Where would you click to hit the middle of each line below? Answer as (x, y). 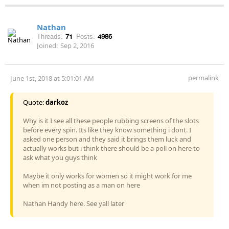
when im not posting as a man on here (82, 185)
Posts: (86, 36)
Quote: (34, 102)
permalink (203, 77)
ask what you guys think (60, 157)
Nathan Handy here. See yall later (74, 203)
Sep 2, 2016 (77, 45)
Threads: (50, 36)
